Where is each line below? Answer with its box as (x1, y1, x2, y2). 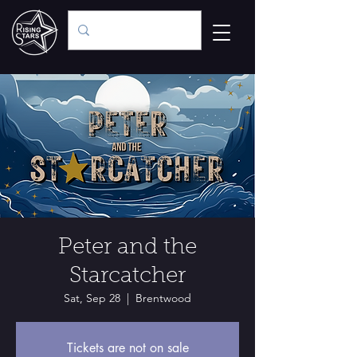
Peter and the (58, 237, 197, 259)
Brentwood (135, 291, 191, 305)
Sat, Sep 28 (64, 291, 120, 305)
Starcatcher (69, 265, 186, 288)
